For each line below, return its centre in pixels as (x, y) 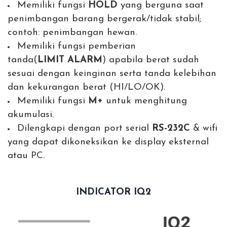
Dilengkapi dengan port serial (85, 129)
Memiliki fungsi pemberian (77, 47)
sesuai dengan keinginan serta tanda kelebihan (112, 74)
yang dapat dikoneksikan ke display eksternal (108, 142)
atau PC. (26, 156)
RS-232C (171, 129)
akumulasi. (31, 115)
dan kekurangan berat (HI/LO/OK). (86, 88)
